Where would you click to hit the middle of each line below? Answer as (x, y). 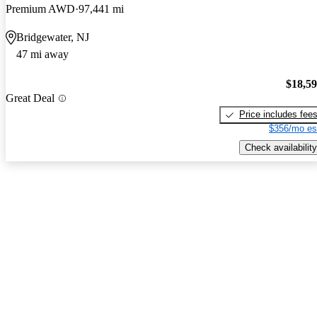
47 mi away (42, 54)
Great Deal (30, 98)
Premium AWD (40, 8)
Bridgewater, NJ (53, 37)
